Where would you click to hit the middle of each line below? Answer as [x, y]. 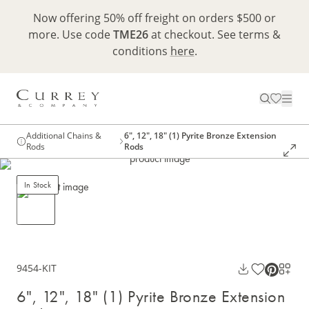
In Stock [38, 185]
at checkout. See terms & [215, 34]
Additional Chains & [64, 136]
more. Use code [71, 34]
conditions [141, 51]
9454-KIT [37, 268]
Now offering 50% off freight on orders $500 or [154, 18]
